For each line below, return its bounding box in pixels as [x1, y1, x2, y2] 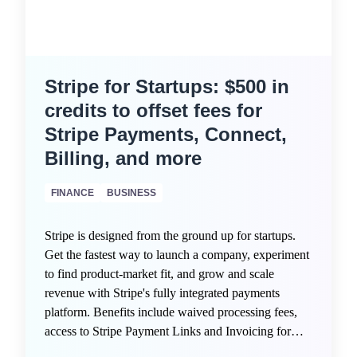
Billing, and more [45, 147, 202, 169]
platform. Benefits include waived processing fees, [45, 305, 297, 319]
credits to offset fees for [45, 100, 262, 121]
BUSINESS [107, 187, 156, 198]
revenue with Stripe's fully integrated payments [45, 286, 280, 300]
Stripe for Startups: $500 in [45, 76, 289, 97]
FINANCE [51, 187, 94, 198]
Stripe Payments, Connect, [45, 124, 287, 145]
